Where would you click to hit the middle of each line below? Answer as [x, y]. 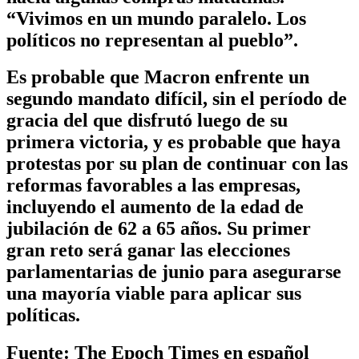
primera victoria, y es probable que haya [173, 142]
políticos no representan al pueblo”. [152, 40]
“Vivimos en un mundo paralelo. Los [156, 18]
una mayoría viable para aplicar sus [154, 294]
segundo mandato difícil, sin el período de [177, 99]
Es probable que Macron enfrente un [158, 77]
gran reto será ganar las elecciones [148, 250]
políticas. [43, 315]
